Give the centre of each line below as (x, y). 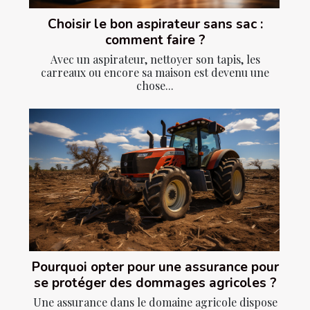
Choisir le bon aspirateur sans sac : (155, 24)
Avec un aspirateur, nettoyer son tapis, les (155, 59)
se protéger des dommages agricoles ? (155, 283)
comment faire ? (155, 40)
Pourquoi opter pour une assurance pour (155, 267)
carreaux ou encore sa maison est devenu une (155, 72)
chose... (155, 85)
